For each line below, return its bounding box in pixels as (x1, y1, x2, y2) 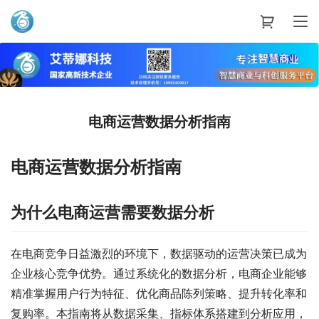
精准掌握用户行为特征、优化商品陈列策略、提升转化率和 (11, 286, 307, 300)
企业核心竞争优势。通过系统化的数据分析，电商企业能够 (11, 266, 307, 281)
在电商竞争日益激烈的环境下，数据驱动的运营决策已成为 (11, 246, 307, 261)
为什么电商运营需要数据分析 (11, 202, 214, 221)
